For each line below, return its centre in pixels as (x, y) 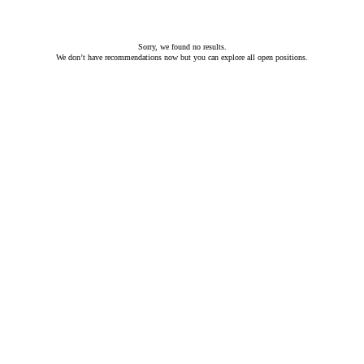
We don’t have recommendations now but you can (139, 57)
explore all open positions (263, 57)
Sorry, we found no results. (182, 47)
